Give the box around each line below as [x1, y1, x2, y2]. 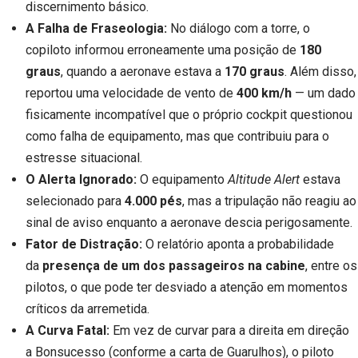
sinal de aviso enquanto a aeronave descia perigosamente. [26, 215, 352, 231]
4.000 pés [125, 193, 182, 209]
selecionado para [26, 193, 125, 209]
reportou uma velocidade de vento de [26, 86, 237, 101]
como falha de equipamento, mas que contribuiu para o [26, 129, 329, 145]
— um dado [292, 86, 356, 101]
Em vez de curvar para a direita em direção [109, 323, 349, 339]
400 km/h [237, 86, 292, 101]
